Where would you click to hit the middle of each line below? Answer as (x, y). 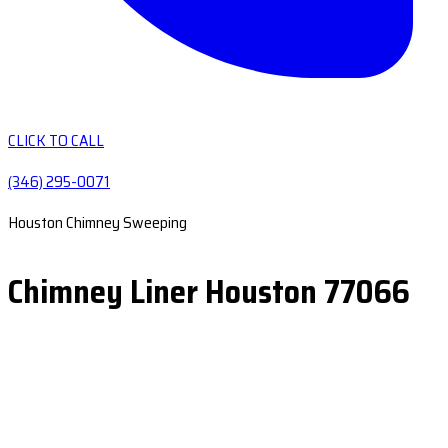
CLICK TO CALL (56, 140)
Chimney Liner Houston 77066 (209, 292)
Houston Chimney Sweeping (97, 222)
